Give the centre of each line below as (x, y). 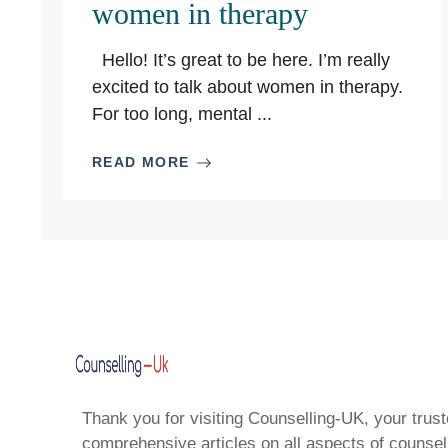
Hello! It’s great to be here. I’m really (241, 60)
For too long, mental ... (182, 114)
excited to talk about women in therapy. (247, 87)
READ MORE (141, 162)
